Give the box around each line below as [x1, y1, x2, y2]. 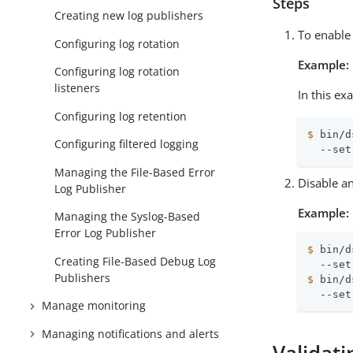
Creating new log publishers [54, 8, 204, 24]
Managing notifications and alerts [42, 325, 220, 341]
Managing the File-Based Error [54, 164, 216, 180]
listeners [54, 80, 101, 96]
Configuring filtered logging [54, 136, 199, 152]
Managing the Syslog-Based [54, 209, 201, 225]
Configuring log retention [54, 108, 188, 124]
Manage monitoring [42, 298, 147, 314]
